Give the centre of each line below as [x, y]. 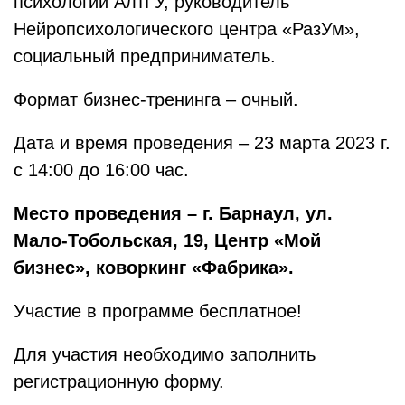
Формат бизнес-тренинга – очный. [156, 99]
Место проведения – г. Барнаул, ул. [173, 213]
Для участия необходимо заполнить [165, 354]
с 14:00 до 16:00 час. [101, 170]
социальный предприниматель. [145, 56]
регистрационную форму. [119, 381]
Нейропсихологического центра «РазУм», [187, 29]
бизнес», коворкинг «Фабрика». [154, 268]
